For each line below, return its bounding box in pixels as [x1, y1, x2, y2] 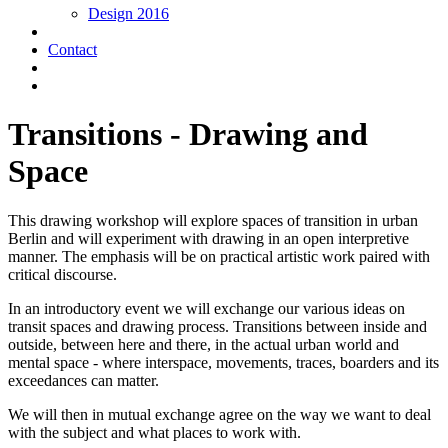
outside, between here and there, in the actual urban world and [8, 335, 399, 353]
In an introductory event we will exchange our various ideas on [8, 299, 405, 317]
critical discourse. [8, 265, 117, 283]
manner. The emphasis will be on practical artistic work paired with [8, 247, 430, 265]
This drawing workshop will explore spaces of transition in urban [8, 211, 418, 229]
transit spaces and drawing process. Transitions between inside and [8, 317, 427, 335]
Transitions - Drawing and [8, 116, 368, 153]
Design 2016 [88, 5, 169, 22]
